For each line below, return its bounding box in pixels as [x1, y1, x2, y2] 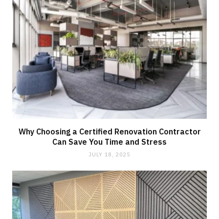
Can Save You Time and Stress [52, 136, 167, 147]
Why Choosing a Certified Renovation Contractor [18, 126, 201, 136]
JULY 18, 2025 [88, 151, 131, 158]
